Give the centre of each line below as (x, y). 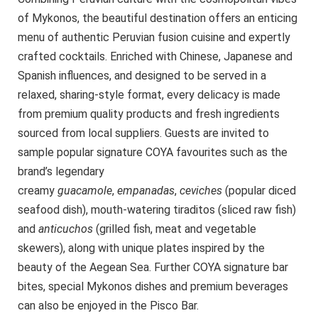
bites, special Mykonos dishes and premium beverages (153, 287)
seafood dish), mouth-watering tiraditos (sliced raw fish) (157, 210)
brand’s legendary (61, 172)
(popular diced (259, 191)
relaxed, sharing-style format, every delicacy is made (149, 95)
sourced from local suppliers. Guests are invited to (143, 133)
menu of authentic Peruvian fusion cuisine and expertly (154, 38)
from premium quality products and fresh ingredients (149, 114)
